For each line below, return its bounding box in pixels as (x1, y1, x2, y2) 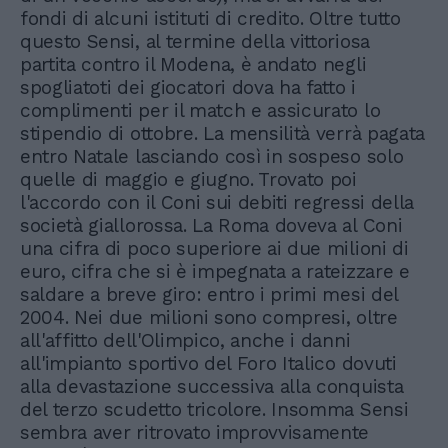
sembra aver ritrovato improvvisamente (20, 421, 370, 445)
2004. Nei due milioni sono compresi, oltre (20, 306, 398, 330)
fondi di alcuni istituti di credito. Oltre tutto (20, 7, 401, 31)
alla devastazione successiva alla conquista (20, 375, 404, 399)
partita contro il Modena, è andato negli (20, 53, 367, 77)
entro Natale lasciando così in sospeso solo (20, 145, 404, 169)
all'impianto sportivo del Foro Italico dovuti (20, 352, 397, 376)
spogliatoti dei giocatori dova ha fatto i (20, 76, 356, 100)
